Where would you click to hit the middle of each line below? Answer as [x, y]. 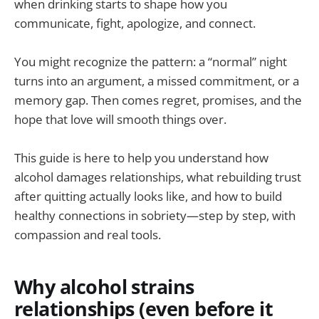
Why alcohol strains [104, 286]
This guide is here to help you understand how [141, 158]
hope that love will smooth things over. [120, 120]
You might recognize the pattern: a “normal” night [151, 62]
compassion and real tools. [88, 235]
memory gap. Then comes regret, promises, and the [158, 100]
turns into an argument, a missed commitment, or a [157, 81]
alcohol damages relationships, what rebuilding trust [158, 177]
